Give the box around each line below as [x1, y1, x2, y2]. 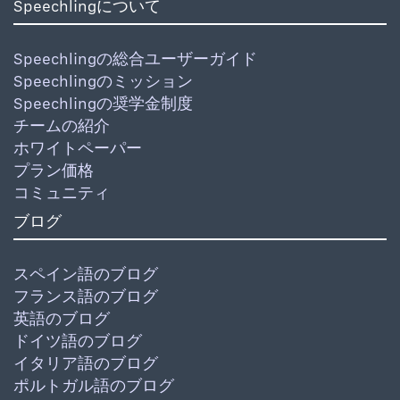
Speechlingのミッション [13, 71, 193, 91]
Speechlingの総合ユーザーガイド [13, 49, 257, 69]
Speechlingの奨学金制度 [13, 94, 193, 113]
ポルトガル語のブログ [13, 376, 174, 396]
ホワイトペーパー [13, 138, 142, 158]
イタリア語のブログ [13, 354, 158, 373]
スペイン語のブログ [13, 264, 158, 284]
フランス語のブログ [13, 287, 158, 306]
